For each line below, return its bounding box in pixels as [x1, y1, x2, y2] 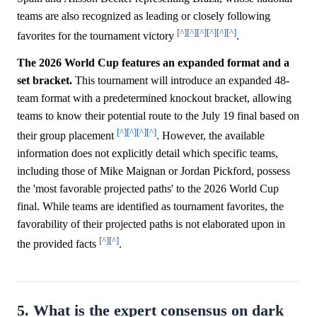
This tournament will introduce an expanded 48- [72, 74, 289, 86]
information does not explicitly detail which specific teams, [17, 147, 278, 160]
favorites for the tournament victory [17, 30, 177, 42]
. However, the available [156, 129, 265, 142]
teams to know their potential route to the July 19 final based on [17, 109, 299, 122]
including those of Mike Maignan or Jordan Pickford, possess [17, 165, 290, 178]
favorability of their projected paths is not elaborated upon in [17, 218, 285, 231]
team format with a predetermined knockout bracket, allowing [17, 91, 292, 104]
